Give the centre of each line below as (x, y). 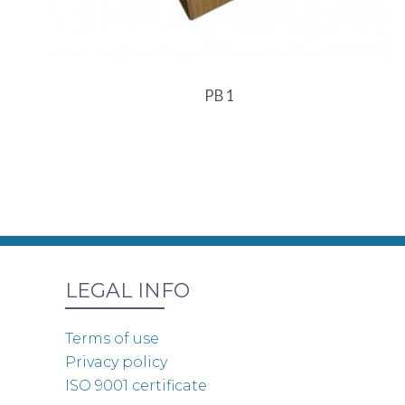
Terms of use (112, 338)
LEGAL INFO (127, 290)
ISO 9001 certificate (136, 385)
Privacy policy (116, 362)
